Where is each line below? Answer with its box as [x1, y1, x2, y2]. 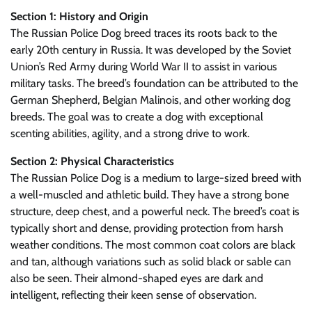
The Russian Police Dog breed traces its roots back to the [10, 26, 277, 40]
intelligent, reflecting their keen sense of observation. [10, 288, 256, 302]
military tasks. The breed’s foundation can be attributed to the [10, 77, 298, 91]
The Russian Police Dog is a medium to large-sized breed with [10, 171, 302, 185]
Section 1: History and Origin [10, 10, 148, 24]
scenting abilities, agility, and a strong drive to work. [10, 127, 249, 141]
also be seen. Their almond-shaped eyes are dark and [10, 272, 263, 286]
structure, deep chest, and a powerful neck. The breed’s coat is [10, 205, 299, 219]
